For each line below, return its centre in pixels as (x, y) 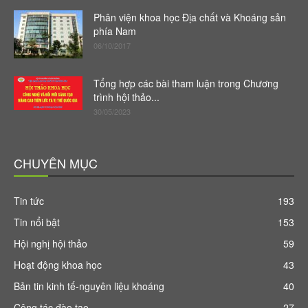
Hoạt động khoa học (58, 265)
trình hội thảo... (126, 97)
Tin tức (29, 201)
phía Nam (115, 31)
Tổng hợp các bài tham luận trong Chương (186, 83)
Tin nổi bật (37, 222)
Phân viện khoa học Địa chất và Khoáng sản (190, 17)
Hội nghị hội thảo (51, 243)
